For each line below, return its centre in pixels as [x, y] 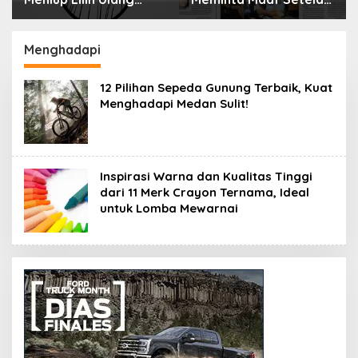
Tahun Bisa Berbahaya [93, 15]
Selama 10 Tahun [243, 31]
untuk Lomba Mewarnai [169, 208]
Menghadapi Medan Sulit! [174, 103]
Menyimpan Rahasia [253, 15]
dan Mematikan [72, 31]
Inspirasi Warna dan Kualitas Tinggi [206, 176]
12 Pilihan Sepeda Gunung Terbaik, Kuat [216, 87]
